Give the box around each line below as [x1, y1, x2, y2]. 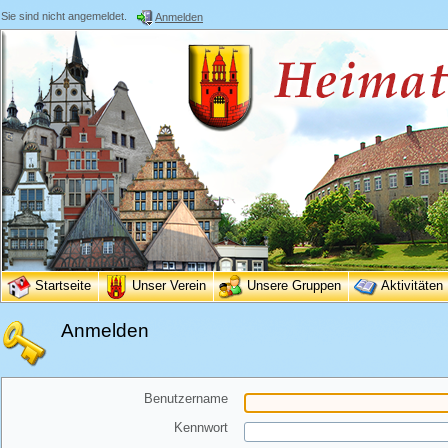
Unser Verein [132, 278, 206, 294]
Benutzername [144, 391, 228, 406]
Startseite [35, 278, 91, 294]
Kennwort [174, 420, 228, 435]
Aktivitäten [381, 278, 443, 294]
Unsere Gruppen [247, 278, 341, 294]
